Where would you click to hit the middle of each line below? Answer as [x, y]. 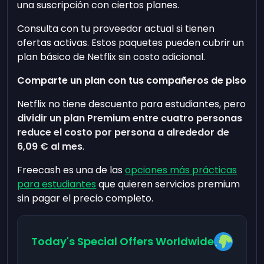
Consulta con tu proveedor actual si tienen [116, 29]
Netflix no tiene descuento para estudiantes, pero [132, 104]
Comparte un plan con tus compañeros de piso [132, 80]
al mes [66, 146]
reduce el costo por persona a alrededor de [123, 132]
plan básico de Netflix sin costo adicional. [111, 57]
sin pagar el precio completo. [85, 198]
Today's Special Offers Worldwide [122, 241]
